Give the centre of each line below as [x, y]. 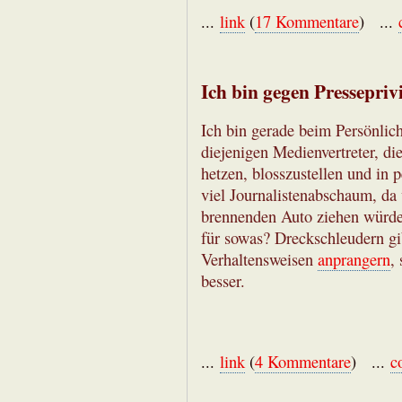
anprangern [354, 260]
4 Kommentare [303, 362]
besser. [223, 281]
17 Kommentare [307, 21]
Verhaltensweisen [259, 260]
